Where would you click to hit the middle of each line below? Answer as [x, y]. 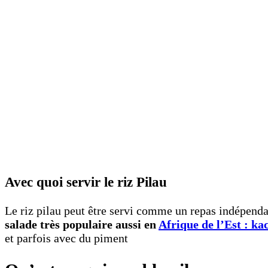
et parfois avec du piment [66, 238]
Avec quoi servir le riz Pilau [88, 182]
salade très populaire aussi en [82, 225]
